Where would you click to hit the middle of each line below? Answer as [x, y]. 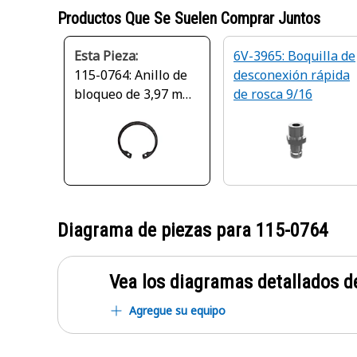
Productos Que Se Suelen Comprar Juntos [189, 18]
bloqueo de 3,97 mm [134, 94]
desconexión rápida [292, 75]
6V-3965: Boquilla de [294, 56]
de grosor [102, 113]
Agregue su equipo [177, 310]
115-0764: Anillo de [131, 75]
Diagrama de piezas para [157, 230]
